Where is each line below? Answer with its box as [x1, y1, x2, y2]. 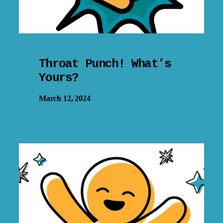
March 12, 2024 [39, 94, 91, 103]
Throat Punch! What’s [39, 57, 171, 71]
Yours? [39, 71, 79, 85]
